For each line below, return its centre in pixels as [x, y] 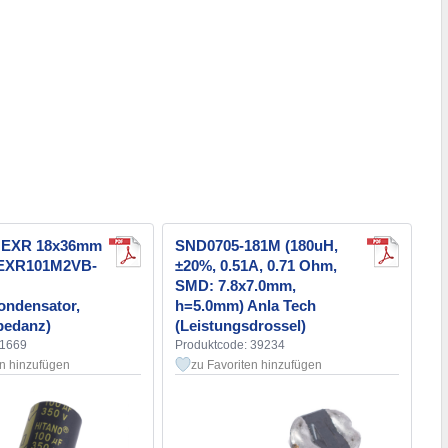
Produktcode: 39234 [230, 345]
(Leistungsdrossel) [240, 326]
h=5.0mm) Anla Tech [245, 306]
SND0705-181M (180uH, [256, 246]
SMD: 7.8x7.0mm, [235, 286]
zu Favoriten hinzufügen [256, 365]
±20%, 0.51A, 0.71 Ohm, [256, 266]
